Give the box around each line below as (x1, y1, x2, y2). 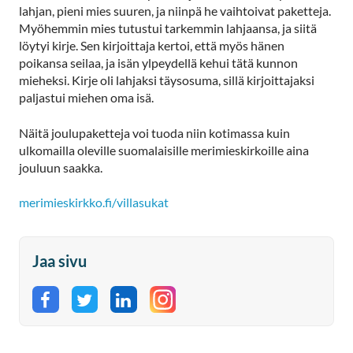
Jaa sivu (32, 251, 87, 271)
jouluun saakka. (19, 159, 102, 175)
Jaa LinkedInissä (122, 300, 246, 322)
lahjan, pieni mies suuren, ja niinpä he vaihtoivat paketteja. (19, 2, 331, 18)
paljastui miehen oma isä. (19, 89, 156, 105)
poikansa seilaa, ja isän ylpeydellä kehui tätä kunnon (19, 54, 298, 70)
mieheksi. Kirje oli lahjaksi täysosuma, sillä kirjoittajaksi (19, 72, 314, 87)
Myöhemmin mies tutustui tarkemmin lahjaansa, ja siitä (19, 20, 317, 35)
